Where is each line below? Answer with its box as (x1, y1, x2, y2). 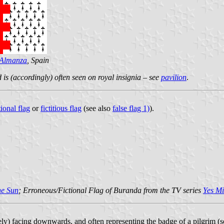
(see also (81, 103, 112, 112)
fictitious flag (40, 103, 81, 112)
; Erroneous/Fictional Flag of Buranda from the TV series (18, 185, 203, 194)
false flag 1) (112, 103, 149, 112)
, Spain (27, 55, 49, 64)
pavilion (161, 72, 186, 81)
